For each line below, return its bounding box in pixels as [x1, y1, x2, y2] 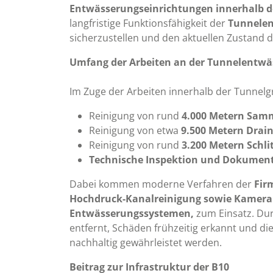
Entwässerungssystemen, [69, 207, 194, 221]
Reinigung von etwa [89, 124, 181, 138]
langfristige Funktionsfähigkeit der [69, 16, 228, 30]
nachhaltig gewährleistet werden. [69, 236, 222, 250]
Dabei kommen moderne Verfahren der [69, 177, 254, 191]
